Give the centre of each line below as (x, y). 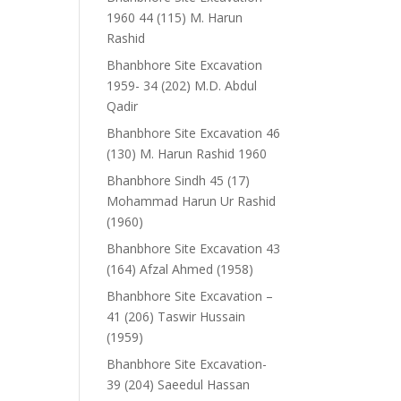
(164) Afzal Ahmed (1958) (180, 269)
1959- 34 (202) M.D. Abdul (182, 85)
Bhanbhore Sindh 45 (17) (179, 180)
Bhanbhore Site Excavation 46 (194, 133)
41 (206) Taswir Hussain (176, 316)
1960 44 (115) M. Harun (175, 17)
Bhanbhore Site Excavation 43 (194, 248)
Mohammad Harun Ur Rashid (192, 201)
